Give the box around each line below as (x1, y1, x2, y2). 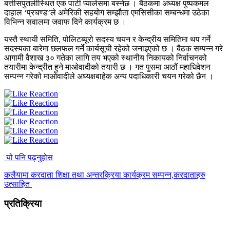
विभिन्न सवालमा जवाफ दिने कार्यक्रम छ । (4, 17, 126, 26)
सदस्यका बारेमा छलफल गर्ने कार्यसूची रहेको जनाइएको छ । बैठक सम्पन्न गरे (4, 44, 223, 53)
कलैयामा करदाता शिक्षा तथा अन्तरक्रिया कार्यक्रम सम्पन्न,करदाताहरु (4, 170, 205, 179)
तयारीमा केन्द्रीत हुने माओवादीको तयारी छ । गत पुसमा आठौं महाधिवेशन (4, 62, 210, 71)
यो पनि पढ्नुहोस (6, 152, 53, 162)
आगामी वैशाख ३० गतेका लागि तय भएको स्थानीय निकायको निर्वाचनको (4, 53, 207, 62)
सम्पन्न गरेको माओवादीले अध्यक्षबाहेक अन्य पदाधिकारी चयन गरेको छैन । (4, 71, 214, 81)
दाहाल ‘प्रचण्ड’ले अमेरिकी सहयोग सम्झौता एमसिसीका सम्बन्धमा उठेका (4, 8, 209, 17)
